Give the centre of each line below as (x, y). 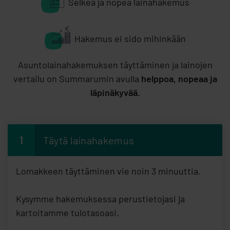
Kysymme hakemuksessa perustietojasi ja (100, 199)
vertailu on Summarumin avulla (77, 79)
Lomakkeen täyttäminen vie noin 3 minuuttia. (108, 171)
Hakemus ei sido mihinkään (130, 39)
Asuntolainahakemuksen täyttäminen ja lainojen (115, 65)
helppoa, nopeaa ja (179, 79)
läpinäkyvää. (115, 93)
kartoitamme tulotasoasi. (68, 213)
